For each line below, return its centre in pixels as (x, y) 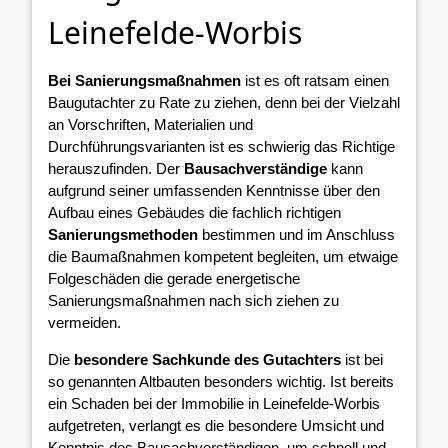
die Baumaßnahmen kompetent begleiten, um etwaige (223, 257)
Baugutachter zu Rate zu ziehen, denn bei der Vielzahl (224, 103)
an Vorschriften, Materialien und (150, 125)
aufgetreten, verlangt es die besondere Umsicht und (216, 426)
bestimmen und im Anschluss (296, 235)
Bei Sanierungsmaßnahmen (144, 81)
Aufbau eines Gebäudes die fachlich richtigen (194, 213)
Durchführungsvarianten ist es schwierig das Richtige (221, 147)
